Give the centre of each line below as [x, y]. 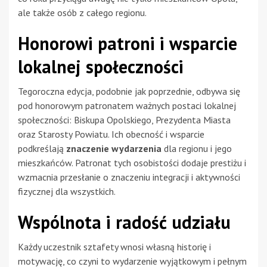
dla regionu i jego [197, 148]
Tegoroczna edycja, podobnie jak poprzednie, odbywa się [129, 91]
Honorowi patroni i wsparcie [128, 43]
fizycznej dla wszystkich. [67, 191]
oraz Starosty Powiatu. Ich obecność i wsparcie [111, 134]
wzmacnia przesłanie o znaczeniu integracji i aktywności [129, 177]
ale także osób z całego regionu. [82, 12]
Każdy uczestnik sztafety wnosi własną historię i [114, 246]
